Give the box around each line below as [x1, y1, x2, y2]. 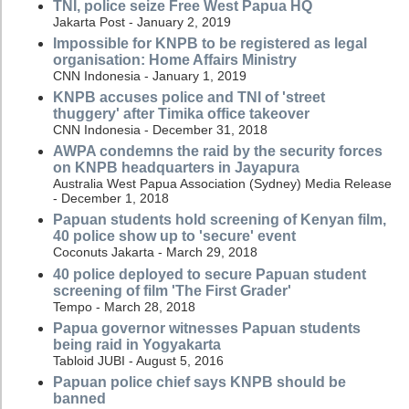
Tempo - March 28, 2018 [53, 299, 195, 314]
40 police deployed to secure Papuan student [53, 266, 366, 282]
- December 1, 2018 [53, 191, 169, 206]
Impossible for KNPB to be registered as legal [53, 35, 367, 51]
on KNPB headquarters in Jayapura [53, 160, 299, 176]
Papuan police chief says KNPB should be [53, 373, 346, 390]
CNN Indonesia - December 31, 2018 [53, 121, 267, 137]
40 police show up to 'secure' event [53, 228, 296, 245]
